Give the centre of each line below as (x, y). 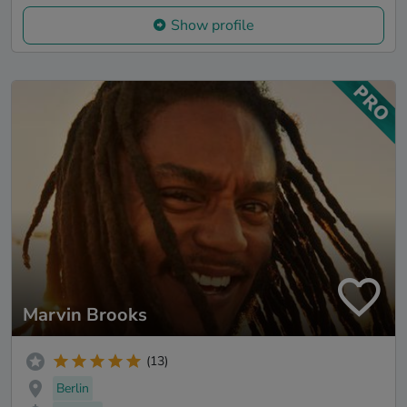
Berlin (73, 388)
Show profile (213, 25)
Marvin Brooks (85, 314)
